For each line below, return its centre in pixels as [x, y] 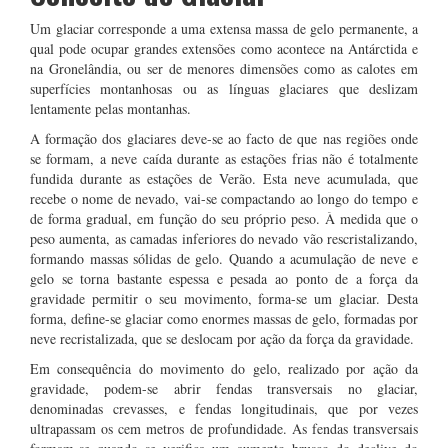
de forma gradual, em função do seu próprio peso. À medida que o [224, 218]
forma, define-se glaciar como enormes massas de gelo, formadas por [224, 318]
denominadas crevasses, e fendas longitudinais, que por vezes [224, 408]
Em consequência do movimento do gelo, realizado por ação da [224, 368]
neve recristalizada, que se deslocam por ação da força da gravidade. [222, 338]
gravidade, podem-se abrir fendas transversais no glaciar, [224, 388]
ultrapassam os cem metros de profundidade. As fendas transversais [224, 428]
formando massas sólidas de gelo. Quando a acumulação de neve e [224, 258]
